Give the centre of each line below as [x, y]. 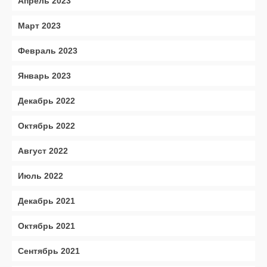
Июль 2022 [41, 176]
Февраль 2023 [48, 51]
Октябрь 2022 [46, 126]
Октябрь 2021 [46, 226]
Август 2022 [43, 151]
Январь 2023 [44, 76]
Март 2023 [39, 26]
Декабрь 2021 [46, 201]
